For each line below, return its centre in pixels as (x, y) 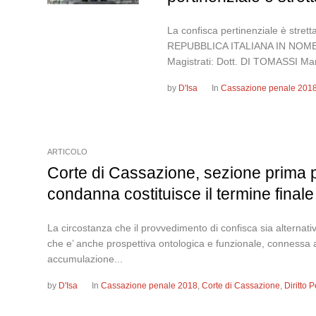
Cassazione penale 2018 (150, 286)
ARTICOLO (68, 152)
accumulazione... (85, 259)
